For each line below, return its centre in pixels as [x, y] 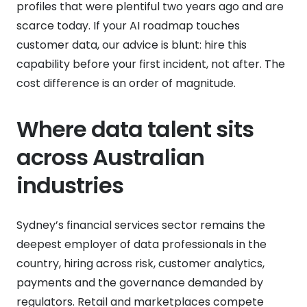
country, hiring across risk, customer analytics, [140, 263]
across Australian [110, 157]
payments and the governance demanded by [140, 282]
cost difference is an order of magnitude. [126, 83]
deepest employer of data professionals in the [142, 244]
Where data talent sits [135, 129]
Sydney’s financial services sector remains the [141, 225]
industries [70, 185]
